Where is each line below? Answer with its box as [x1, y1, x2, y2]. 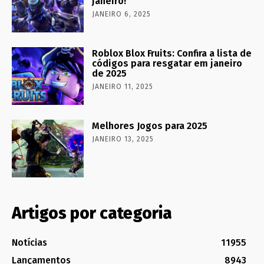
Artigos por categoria [12, 203, 172, 223]
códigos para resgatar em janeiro [92, 58, 243, 70]
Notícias [12, 237, 47, 249]
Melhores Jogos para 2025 [92, 120, 208, 132]
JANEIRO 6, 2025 [92, 10, 151, 19]
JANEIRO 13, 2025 [92, 135, 154, 144]
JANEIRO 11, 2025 [92, 82, 154, 91]
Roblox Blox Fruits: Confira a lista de [92, 48, 252, 60]
